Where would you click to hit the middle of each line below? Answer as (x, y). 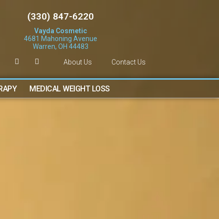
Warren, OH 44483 (60, 46)
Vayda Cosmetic (60, 31)
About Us (78, 62)
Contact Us (129, 62)
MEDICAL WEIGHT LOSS (70, 89)
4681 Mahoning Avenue (60, 38)
